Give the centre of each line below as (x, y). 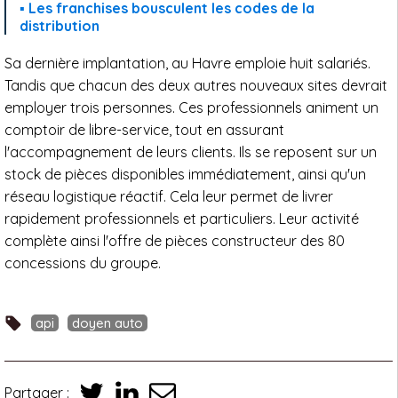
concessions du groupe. (83, 263)
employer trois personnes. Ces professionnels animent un (191, 108)
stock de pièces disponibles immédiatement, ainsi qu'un (185, 175)
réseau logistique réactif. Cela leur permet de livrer (169, 197)
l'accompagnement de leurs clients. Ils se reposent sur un (191, 152)
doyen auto (107, 323)
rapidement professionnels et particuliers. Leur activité (182, 219)
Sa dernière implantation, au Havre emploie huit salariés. (187, 64)
